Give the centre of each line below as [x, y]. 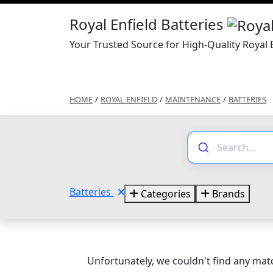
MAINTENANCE [193, 99]
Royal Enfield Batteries [148, 24]
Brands [227, 193]
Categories [165, 193]
